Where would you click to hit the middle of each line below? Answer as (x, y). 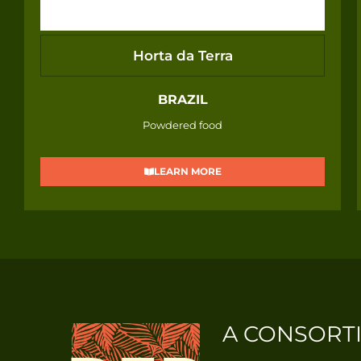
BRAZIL (183, 100)
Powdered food (183, 125)
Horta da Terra (183, 55)
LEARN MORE (187, 172)
